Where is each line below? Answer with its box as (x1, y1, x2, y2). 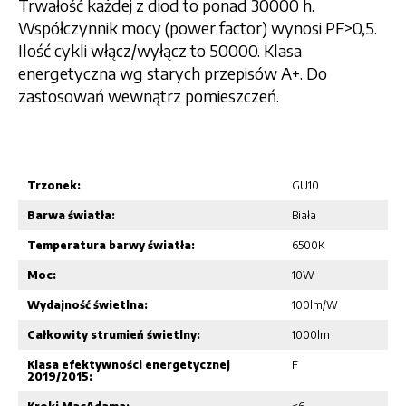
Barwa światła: (27, 208, 115, 222)
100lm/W (291, 297, 338, 312)
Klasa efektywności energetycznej (27, 357, 230, 372)
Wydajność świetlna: (27, 297, 148, 312)
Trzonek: (27, 178, 81, 192)
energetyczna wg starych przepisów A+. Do (18, 62, 327, 83)
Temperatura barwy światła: (27, 237, 195, 252)
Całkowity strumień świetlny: (27, 327, 200, 342)
